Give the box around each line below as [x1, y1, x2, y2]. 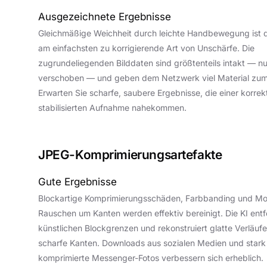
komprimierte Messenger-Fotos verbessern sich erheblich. [38, 253, 263, 263]
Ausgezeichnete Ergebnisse [38, 11, 171, 23]
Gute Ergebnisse [38, 176, 117, 188]
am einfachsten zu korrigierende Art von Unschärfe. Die [38, 43, 254, 53]
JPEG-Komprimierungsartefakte [38, 147, 222, 162]
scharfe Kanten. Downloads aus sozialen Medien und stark [38, 238, 266, 248]
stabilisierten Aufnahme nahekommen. [38, 103, 187, 113]
